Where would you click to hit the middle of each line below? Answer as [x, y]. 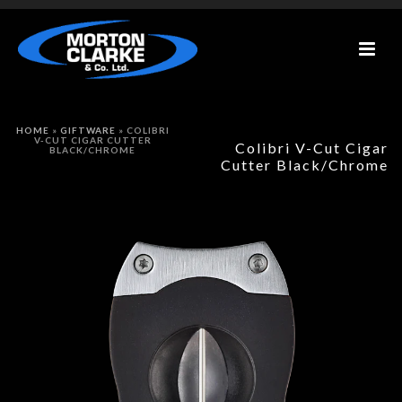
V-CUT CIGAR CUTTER [92, 140]
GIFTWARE [87, 130]
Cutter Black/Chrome [305, 165]
